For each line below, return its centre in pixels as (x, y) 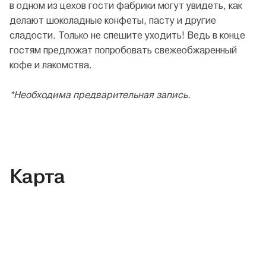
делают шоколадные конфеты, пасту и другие (113, 21)
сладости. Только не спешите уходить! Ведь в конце (127, 36)
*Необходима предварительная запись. (100, 95)
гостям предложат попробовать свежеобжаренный (123, 50)
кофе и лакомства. (51, 65)
